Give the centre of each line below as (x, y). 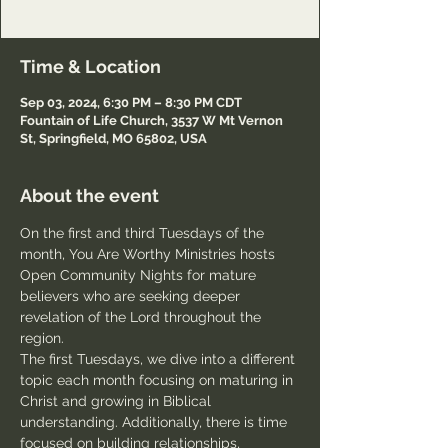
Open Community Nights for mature (140, 275)
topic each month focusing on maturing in (158, 380)
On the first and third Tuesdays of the (144, 233)
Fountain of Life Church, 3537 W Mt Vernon (151, 120)
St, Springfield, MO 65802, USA (113, 138)
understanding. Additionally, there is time (155, 422)
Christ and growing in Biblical (117, 401)
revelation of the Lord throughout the (142, 317)
